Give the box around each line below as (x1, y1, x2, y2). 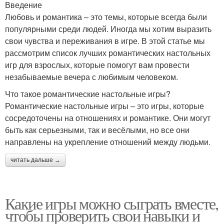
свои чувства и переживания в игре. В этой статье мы (5, 35, 205, 46)
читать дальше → (10, 156, 60, 163)
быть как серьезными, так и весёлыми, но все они (5, 124, 189, 135)
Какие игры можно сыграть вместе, (5, 192, 218, 214)
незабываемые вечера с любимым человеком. (5, 71, 178, 82)
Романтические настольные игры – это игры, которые (5, 100, 204, 111)
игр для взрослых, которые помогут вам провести (5, 59, 189, 70)
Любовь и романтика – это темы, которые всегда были (5, 11, 207, 22)
